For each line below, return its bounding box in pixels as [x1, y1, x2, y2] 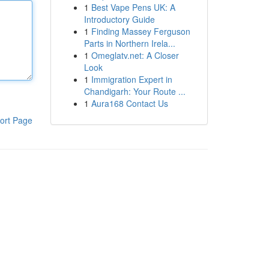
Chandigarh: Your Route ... [83, 85, 186, 97]
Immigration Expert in [91, 73, 172, 85]
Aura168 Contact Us [91, 97, 168, 109]
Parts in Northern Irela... [83, 37, 175, 49]
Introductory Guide [83, 13, 155, 25]
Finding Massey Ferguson [91, 25, 190, 37]
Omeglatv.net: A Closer [91, 49, 179, 61]
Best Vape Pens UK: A [91, 1, 175, 13]
